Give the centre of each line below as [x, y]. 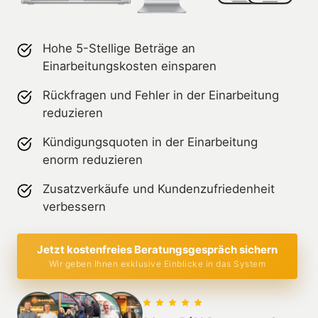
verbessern [74, 206]
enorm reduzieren [92, 159]
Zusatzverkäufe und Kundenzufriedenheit [158, 188]
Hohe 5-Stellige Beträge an [119, 48]
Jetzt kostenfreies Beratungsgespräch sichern [157, 249]
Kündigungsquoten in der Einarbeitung [150, 142]
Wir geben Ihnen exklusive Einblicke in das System [157, 263]
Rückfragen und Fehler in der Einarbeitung [160, 95]
